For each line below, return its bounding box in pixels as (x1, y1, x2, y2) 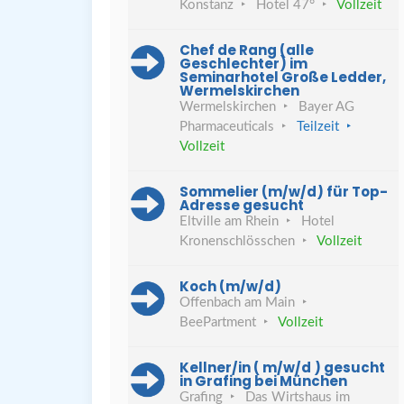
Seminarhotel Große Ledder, (179, 68, 386, 87)
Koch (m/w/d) (179, 277, 281, 296)
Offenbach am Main (179, 296, 295, 309)
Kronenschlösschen (179, 234, 295, 248)
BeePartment (179, 316, 256, 329)
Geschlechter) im (179, 54, 308, 73)
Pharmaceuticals (179, 120, 274, 133)
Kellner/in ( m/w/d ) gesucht (179, 358, 385, 377)
